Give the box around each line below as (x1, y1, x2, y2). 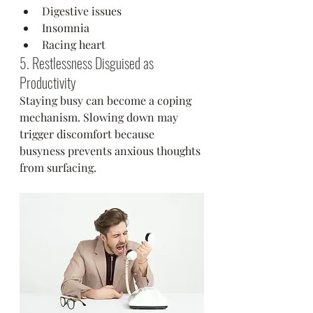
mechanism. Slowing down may (20, 110, 181, 124)
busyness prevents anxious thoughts (20, 143, 203, 158)
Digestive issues (42, 3, 122, 18)
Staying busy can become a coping (20, 93, 194, 108)
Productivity (20, 72, 76, 93)
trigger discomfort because (20, 126, 157, 141)
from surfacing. (20, 160, 96, 175)
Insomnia (42, 20, 89, 35)
